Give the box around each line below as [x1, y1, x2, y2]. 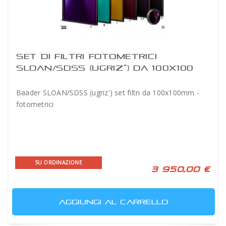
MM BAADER [16, 75, 81, 84]
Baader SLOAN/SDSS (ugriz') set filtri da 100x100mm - [16, 88, 199, 97]
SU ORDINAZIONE [34, 159, 82, 166]
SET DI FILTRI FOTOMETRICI [16, 52, 157, 61]
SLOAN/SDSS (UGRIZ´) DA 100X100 [16, 64, 194, 72]
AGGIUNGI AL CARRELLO [59, 198, 168, 206]
